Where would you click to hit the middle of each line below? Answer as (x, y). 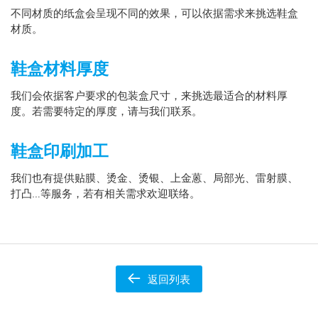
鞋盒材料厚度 (60, 68)
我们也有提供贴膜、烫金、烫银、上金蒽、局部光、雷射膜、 (154, 177)
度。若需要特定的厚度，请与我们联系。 (106, 110)
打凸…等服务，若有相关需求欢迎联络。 (105, 193)
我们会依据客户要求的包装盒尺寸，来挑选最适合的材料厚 (149, 95)
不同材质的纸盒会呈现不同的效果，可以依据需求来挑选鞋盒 (154, 12)
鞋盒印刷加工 (60, 150)
